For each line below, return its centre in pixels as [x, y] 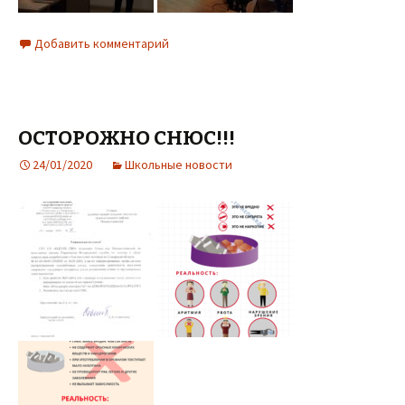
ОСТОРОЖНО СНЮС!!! [127, 137]
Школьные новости [179, 164]
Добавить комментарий [102, 43]
